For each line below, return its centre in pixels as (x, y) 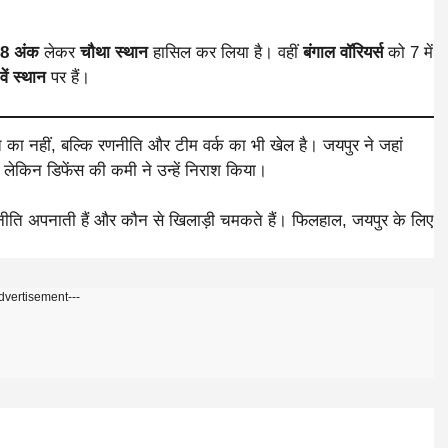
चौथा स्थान (114, 52)
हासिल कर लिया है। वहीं (225, 52)
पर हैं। (68, 77)
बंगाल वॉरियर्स (343, 52)
